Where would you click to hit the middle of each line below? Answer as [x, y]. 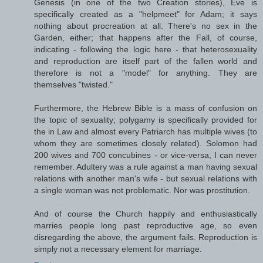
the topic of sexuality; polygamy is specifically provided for [146, 119]
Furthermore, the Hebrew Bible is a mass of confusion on [146, 108]
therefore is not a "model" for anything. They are [146, 73]
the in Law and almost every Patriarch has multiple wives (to [146, 131]
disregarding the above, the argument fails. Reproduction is [146, 237]
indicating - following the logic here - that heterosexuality [146, 49]
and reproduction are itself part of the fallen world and [146, 61]
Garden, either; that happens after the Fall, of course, [146, 37]
